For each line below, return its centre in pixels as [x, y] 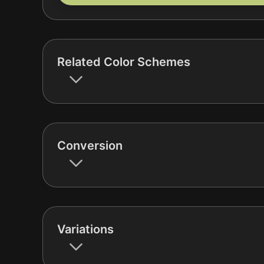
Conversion [90, 145]
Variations [85, 229]
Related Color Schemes [124, 62]
